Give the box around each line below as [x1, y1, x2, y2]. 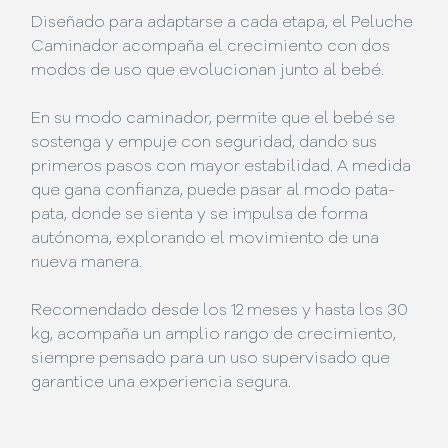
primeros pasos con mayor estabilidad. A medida [31, 158, 412, 175]
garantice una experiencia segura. [31, 374, 292, 391]
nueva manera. [31, 254, 143, 271]
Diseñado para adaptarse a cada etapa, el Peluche [31, 14, 414, 31]
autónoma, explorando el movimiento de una [31, 230, 380, 247]
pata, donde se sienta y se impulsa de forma [31, 206, 369, 223]
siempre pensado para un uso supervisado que [31, 350, 391, 367]
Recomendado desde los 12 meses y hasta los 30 [31, 302, 409, 319]
